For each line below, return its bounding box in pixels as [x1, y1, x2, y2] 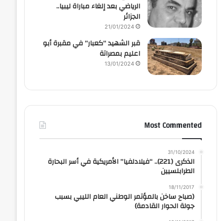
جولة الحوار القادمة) [132, 200, 194, 213]
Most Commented [144, 119, 202, 133]
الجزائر [123, 10, 140, 24]
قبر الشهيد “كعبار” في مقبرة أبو [42, 37, 140, 50]
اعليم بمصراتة [99, 47, 140, 61]
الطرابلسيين [160, 165, 194, 178]
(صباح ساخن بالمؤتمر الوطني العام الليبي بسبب [54, 190, 194, 204]
